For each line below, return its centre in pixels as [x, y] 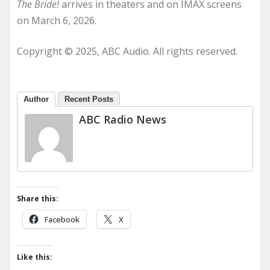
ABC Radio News [123, 120]
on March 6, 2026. [57, 21]
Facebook [62, 220]
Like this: [35, 257]
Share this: [38, 199]
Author [36, 99]
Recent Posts [89, 99]
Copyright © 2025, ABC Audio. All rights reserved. [127, 52]
